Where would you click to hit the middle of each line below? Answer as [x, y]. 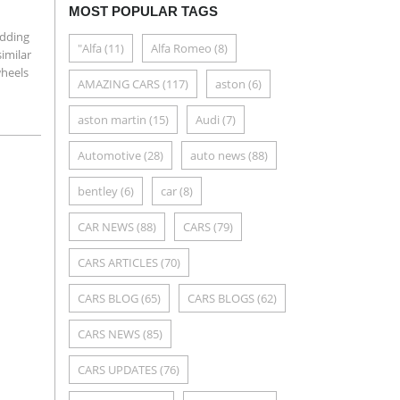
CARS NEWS [109, 334]
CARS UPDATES [117, 370]
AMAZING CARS [119, 84]
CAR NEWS [106, 227]
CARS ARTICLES [118, 262]
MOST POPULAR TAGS [143, 11]
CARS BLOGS [221, 298]
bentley [98, 191]
